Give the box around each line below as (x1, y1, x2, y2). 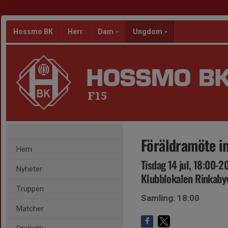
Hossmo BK (13, 27, 53, 36)
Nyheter (16, 164, 42, 174)
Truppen (16, 184, 44, 193)
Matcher (16, 204, 44, 213)
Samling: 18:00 (141, 193, 199, 203)
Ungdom (133, 27, 164, 36)
